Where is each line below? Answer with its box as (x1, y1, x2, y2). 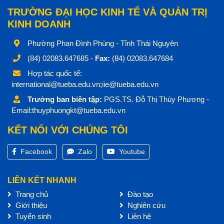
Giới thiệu (13, 201, 47, 210)
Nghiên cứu (125, 201, 165, 210)
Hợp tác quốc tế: (25, 69, 82, 78)
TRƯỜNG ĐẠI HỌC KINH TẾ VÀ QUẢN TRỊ (7, 6, 207, 18)
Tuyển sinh (13, 212, 51, 221)
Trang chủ (13, 190, 48, 199)
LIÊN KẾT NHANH (7, 176, 76, 185)
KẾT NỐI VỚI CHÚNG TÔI (7, 124, 128, 136)
